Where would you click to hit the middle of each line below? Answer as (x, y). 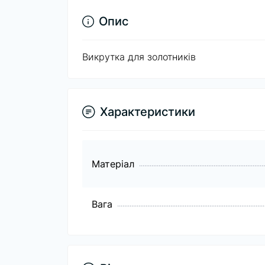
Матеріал (113, 164)
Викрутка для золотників (139, 57)
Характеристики (148, 112)
